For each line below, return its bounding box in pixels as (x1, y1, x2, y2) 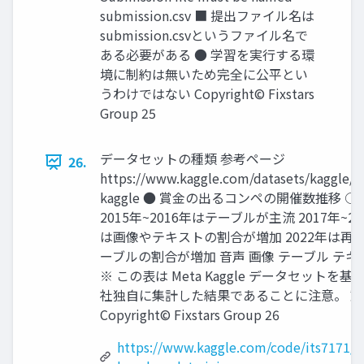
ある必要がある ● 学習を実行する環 (100, 45, 314, 65)
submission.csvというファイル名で (100, 25, 308, 45)
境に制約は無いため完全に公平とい (100, 64, 308, 84)
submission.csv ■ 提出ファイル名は (100, 6, 314, 26)
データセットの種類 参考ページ (100, 149, 285, 169)
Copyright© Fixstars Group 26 (100, 305, 279, 325)
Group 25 (100, 103, 156, 123)
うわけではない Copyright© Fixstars (100, 84, 314, 104)
